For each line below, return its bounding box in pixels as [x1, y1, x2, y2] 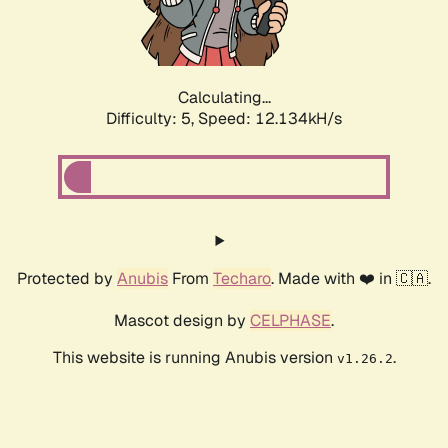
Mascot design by [114, 310, 250, 332]
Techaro [213, 268, 271, 290]
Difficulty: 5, [106, 108, 198, 130]
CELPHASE [250, 310, 331, 332]
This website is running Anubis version [52, 347, 337, 369]
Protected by [17, 268, 117, 290]
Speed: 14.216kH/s [198, 108, 342, 130]
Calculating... [177, 87, 271, 109]
